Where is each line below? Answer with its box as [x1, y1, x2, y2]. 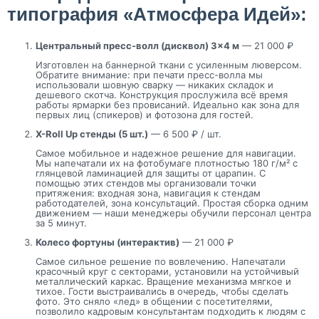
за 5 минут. [36, 216, 87, 229]
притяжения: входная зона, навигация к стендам [36, 187, 261, 199]
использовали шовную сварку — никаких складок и [36, 78, 273, 90]
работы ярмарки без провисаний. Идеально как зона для [36, 98, 299, 110]
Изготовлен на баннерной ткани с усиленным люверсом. [36, 58, 302, 70]
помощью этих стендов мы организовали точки [36, 177, 256, 189]
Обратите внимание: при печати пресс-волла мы [36, 68, 263, 80]
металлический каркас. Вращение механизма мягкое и [36, 275, 291, 287]
